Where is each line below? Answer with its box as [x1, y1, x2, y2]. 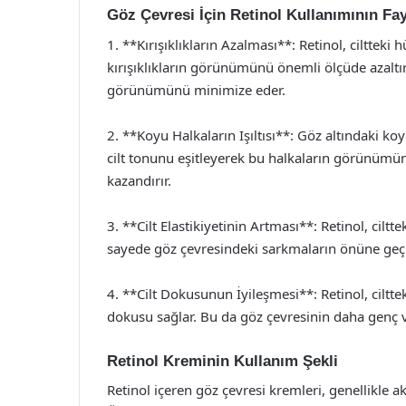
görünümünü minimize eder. [107, 80, 285, 99]
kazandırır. [107, 170, 171, 189]
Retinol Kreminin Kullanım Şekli [107, 352, 338, 370]
